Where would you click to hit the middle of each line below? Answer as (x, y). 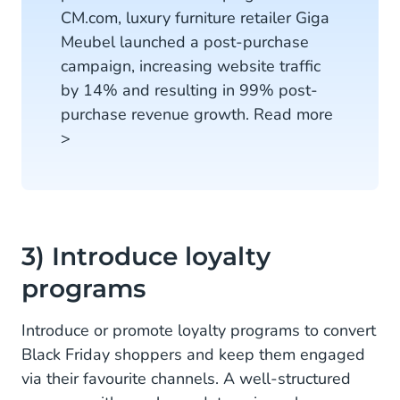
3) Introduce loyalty (146, 256)
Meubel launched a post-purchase (185, 42)
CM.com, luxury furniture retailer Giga (195, 18)
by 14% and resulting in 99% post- (189, 90)
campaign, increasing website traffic (191, 66)
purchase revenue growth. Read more (197, 114)
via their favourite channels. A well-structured (186, 379)
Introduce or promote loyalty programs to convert (199, 330)
